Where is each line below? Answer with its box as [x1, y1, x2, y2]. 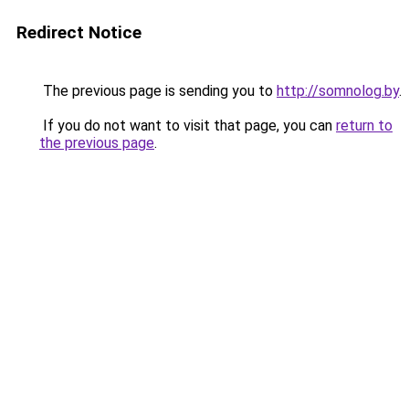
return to [336, 117, 393, 134]
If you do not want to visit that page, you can [39, 117, 336, 134]
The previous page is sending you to [39, 82, 277, 100]
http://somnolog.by [277, 82, 399, 100]
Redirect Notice [16, 22, 142, 43]
